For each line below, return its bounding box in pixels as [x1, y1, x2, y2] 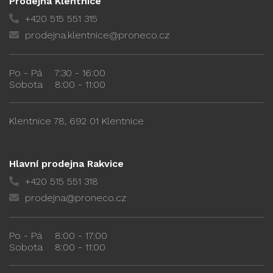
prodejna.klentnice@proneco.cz [25, 29, 169, 41]
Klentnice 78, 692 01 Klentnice [9, 115, 144, 127]
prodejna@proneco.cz [25, 191, 126, 204]
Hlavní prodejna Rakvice [9, 157, 124, 169]
